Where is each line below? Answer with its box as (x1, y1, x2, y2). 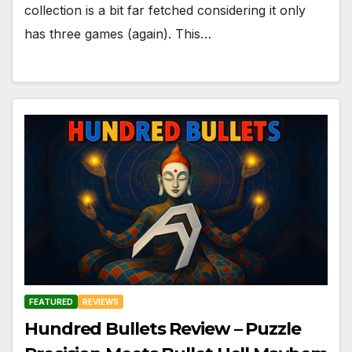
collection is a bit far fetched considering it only (24, 2, 306, 18)
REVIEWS (82, 297, 119, 307)
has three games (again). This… (24, 25, 211, 42)
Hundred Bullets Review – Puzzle (24, 318, 301, 340)
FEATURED (29, 297, 73, 307)
